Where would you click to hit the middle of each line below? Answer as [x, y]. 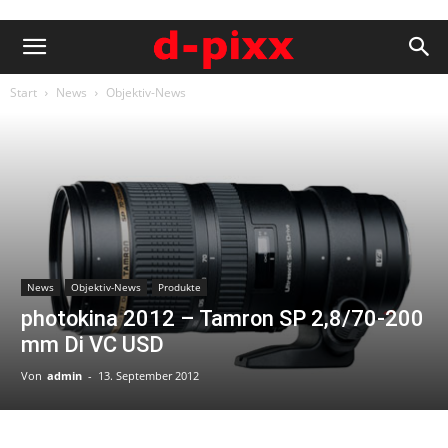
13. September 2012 [148, 375]
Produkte [179, 286]
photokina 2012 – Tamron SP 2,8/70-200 [222, 318]
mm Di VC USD [92, 344]
